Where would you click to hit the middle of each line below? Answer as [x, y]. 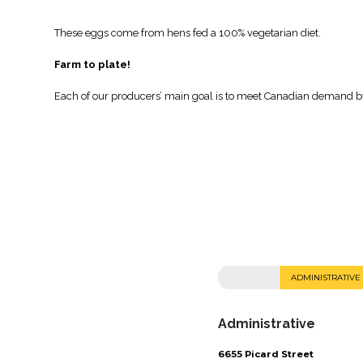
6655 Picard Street [265, 354]
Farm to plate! [93, 65]
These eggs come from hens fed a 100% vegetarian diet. [188, 32]
